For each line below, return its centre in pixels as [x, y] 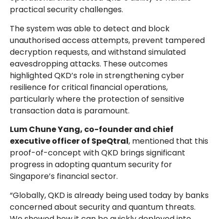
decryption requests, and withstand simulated [98, 52]
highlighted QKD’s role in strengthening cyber [97, 75]
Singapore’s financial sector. [65, 176]
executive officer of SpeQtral [69, 141]
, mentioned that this [168, 141]
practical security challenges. [67, 10]
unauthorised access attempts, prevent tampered [107, 40]
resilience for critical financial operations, [89, 87]
